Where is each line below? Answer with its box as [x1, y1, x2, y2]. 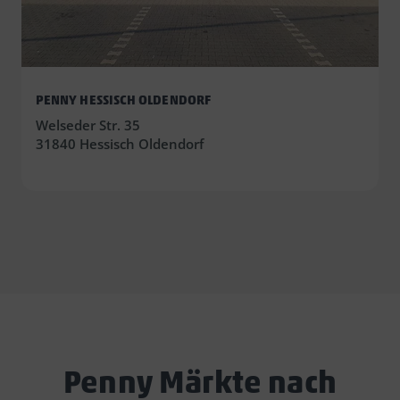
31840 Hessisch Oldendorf [36, 135, 204, 154]
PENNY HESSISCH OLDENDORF [36, 92, 211, 109]
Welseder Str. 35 [36, 116, 140, 135]
